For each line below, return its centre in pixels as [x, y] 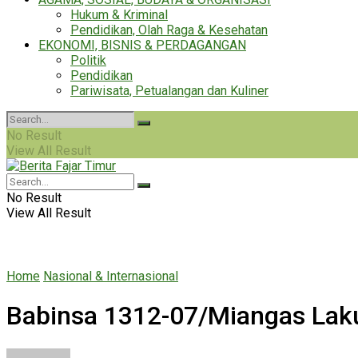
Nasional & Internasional [111, 276]
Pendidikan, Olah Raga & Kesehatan [169, 30]
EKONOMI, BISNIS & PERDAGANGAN [142, 45]
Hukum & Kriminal [119, 15]
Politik [88, 60]
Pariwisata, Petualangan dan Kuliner [169, 91]
